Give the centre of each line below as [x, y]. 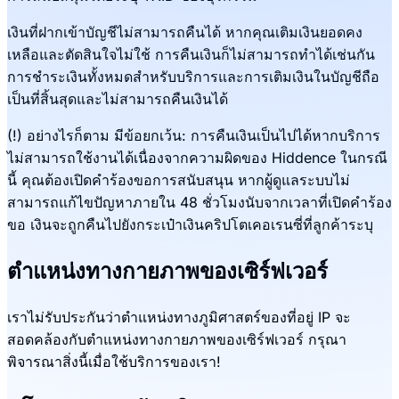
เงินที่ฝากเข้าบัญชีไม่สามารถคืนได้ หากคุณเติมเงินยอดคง [185, 32]
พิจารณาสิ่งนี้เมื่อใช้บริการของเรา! [114, 361]
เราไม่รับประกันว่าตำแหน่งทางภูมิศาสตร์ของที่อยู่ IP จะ [179, 317]
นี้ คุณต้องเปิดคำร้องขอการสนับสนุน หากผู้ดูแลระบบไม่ [179, 179]
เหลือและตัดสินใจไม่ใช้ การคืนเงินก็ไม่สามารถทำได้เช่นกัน [191, 54]
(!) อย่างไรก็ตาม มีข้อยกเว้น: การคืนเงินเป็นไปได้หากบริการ [194, 135]
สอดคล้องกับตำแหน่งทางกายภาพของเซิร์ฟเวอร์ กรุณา [177, 339]
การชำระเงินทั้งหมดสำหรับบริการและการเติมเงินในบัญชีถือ [193, 76]
